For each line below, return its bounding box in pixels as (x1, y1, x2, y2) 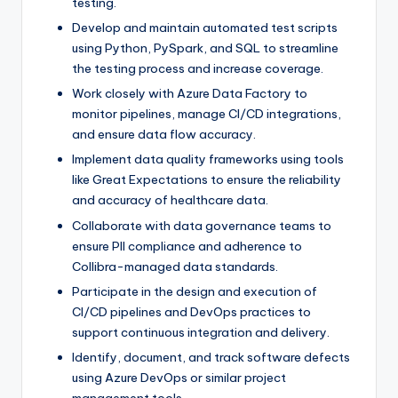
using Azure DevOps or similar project (72, 369, 286, 386)
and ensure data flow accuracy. (72, 126, 256, 143)
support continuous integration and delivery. (72, 323, 330, 340)
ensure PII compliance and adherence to (72, 237, 302, 254)
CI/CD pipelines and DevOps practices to (72, 303, 311, 320)
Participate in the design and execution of (72, 283, 317, 299)
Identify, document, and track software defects (72, 348, 350, 365)
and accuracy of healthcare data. (72, 192, 268, 209)
